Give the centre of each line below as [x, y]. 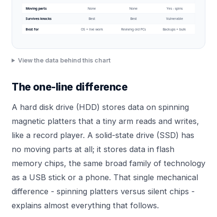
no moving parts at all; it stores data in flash [93, 149]
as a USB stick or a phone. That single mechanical [105, 178]
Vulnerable [174, 19]
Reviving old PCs [133, 30]
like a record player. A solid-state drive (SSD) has [103, 135]
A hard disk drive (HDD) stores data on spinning [100, 107]
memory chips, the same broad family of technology [108, 163]
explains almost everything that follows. [85, 206]
